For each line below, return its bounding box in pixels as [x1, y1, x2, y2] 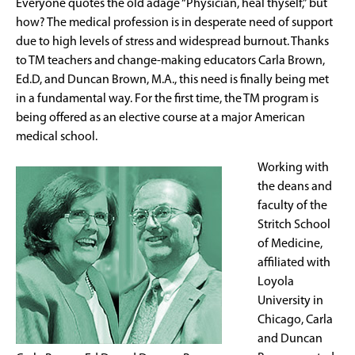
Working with [258, 161, 329, 174]
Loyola [258, 275, 294, 288]
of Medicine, [258, 237, 323, 250]
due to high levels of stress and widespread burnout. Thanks [16, 35, 329, 48]
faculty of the [258, 199, 327, 212]
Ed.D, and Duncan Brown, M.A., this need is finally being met [16, 73, 329, 86]
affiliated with [258, 256, 330, 269]
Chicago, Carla [258, 313, 333, 326]
